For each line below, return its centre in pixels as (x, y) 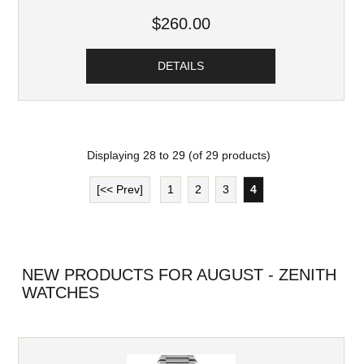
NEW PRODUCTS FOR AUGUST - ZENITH (179, 275)
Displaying (115, 156)
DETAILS (181, 66)
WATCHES (60, 293)
